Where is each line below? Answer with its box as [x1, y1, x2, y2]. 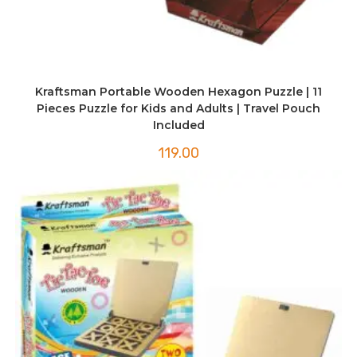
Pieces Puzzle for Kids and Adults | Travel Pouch [37, 100, 320, 116]
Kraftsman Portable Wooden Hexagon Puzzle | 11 [35, 84, 322, 99]
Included [152, 117, 205, 132]
